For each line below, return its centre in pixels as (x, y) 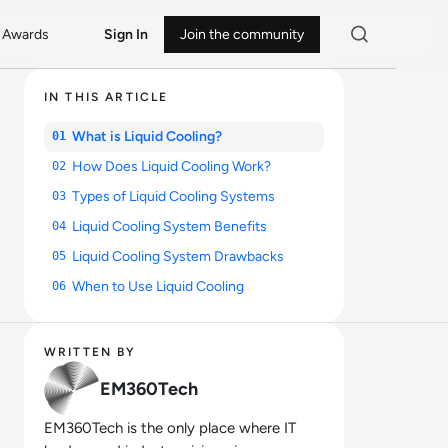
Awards (26, 34)
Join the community (241, 34)
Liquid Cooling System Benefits (169, 226)
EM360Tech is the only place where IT (170, 428)
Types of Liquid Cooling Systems (173, 196)
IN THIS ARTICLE (106, 97)
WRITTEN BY (90, 352)
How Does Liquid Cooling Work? (171, 166)
